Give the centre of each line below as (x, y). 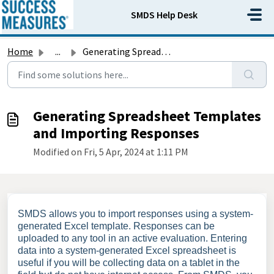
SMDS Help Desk (164, 14)
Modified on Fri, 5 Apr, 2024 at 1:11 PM (111, 152)
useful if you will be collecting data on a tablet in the (129, 263)
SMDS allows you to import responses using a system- (135, 214)
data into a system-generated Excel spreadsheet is (127, 250)
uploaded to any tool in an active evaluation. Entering (132, 238)
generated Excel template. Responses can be (116, 226)
